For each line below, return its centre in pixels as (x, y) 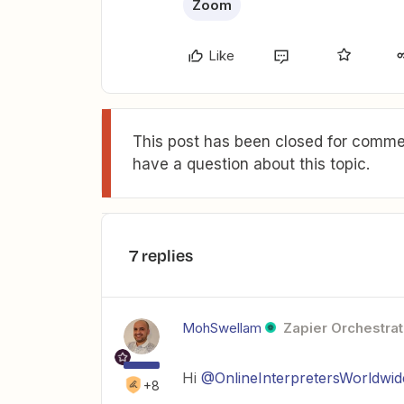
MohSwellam (222, 328)
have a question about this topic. (251, 164)
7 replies (161, 255)
